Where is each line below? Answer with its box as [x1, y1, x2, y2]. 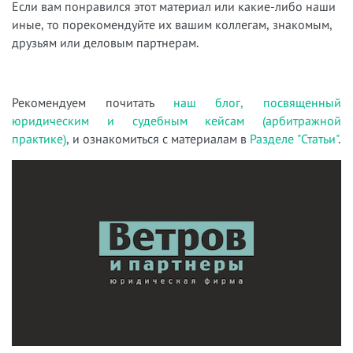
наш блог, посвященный [173, 94, 341, 110]
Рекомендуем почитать [12, 94, 173, 110]
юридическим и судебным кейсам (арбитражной [12, 112, 341, 128]
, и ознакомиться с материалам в [66, 130, 250, 147]
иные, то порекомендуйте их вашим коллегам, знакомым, [12, 16, 333, 32]
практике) [12, 130, 66, 147]
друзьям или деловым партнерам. [12, 34, 199, 50]
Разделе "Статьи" [250, 130, 338, 147]
